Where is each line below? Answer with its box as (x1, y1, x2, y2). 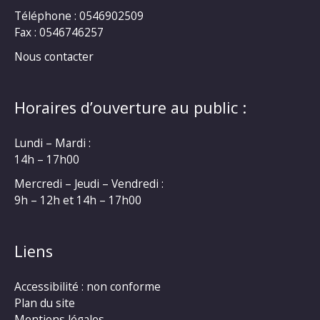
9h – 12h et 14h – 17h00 (14, 192, 141, 209)
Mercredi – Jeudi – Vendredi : (14, 176, 164, 192)
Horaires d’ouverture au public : (14, 96, 246, 118)
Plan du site (14, 294, 75, 311)
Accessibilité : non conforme (14, 278, 161, 294)
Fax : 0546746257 (14, 24, 104, 40)
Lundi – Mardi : (14, 134, 91, 151)
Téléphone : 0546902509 (14, 7, 144, 24)
